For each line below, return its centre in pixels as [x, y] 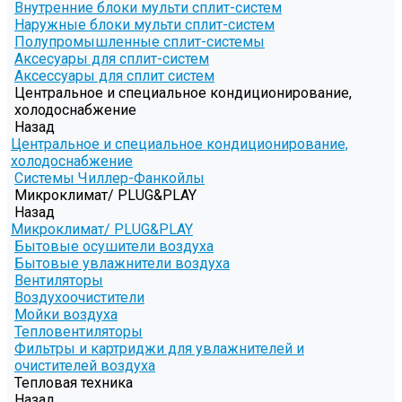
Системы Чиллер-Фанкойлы [109, 179]
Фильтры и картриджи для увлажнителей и [159, 349]
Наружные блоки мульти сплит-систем [144, 25]
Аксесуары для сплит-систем [112, 59]
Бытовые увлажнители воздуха [122, 264]
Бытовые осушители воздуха [114, 247]
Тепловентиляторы [79, 332]
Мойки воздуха [66, 315]
